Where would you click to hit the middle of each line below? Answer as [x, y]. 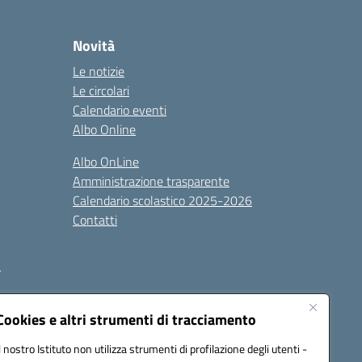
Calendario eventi [120, 110]
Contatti [95, 220]
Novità [94, 46]
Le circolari [101, 90]
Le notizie [99, 71]
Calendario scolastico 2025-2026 [162, 200]
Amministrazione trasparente [151, 181]
